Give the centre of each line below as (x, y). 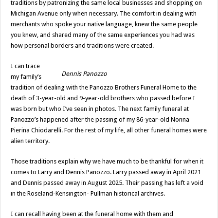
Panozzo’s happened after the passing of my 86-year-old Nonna (100, 119)
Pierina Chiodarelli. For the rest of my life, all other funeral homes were (109, 130)
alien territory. (30, 141)
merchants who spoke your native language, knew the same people (104, 24)
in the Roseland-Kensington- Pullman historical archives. (88, 193)
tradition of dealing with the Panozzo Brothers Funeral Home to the (104, 87)
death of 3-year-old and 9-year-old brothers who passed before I (103, 98)
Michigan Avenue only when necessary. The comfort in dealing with (104, 13)
